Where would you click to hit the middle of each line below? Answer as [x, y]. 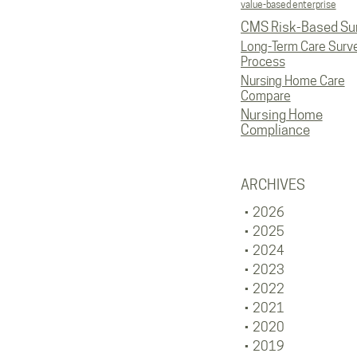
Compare [265, 96]
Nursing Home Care [292, 81]
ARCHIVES [273, 184]
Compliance [275, 130]
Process [263, 62]
